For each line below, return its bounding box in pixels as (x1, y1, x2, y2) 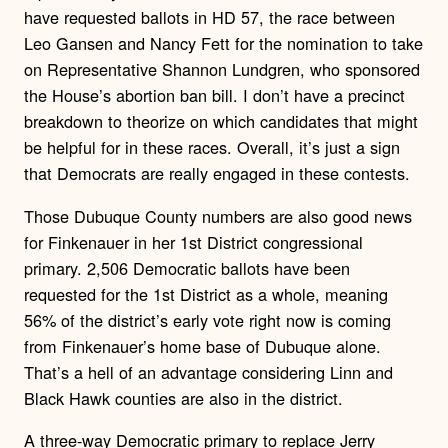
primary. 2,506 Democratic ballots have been (24, 255, 350, 280)
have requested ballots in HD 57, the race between (24, 5, 395, 30)
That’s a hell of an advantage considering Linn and (24, 359, 393, 384)
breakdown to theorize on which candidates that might (24, 109, 418, 134)
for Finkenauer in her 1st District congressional (24, 229, 363, 254)
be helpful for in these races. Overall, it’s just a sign (24, 135, 400, 160)
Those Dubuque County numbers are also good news (24, 203, 412, 228)
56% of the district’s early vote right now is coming (24, 307, 391, 332)
